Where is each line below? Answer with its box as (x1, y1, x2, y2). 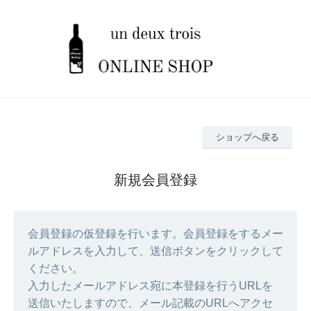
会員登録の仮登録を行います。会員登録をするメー (28, 228, 283, 240)
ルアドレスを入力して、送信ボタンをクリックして (28, 245, 283, 258)
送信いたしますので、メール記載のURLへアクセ (28, 297, 273, 310)
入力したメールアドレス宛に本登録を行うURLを (28, 280, 273, 292)
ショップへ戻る (215, 132, 279, 143)
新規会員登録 (114, 172, 197, 188)
